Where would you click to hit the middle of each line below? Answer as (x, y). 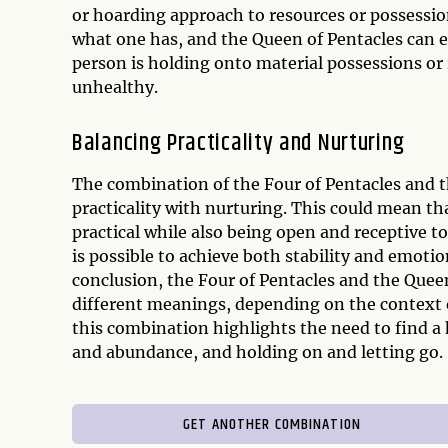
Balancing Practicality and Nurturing (238, 143)
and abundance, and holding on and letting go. (257, 352)
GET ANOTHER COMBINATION (272, 424)
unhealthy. (115, 87)
